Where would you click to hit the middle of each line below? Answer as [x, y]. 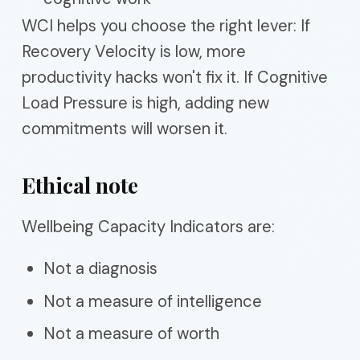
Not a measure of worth [131, 333]
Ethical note [80, 185]
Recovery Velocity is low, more [134, 51]
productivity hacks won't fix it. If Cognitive [175, 77]
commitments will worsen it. [125, 129]
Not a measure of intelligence [153, 301]
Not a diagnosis [100, 268]
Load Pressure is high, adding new [145, 103]
